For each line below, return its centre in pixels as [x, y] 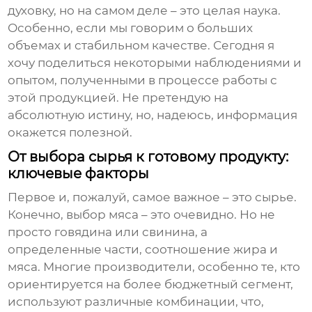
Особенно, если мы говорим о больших [131, 28]
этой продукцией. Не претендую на [118, 98]
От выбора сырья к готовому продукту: [148, 157]
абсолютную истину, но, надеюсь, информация [153, 115]
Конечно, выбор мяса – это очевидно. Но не [142, 215]
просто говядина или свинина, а [108, 232]
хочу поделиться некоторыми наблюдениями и [155, 63]
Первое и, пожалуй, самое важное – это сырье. [153, 197]
